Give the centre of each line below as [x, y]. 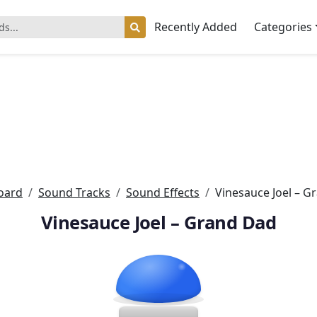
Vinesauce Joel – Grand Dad [158, 223]
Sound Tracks [74, 192]
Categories [283, 27]
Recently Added [196, 27]
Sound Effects [163, 192]
